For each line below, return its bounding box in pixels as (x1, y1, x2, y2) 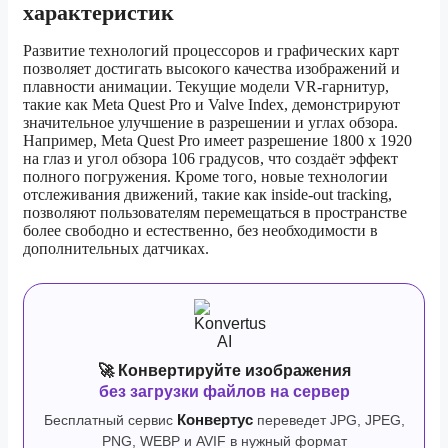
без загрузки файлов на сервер (98, 382, 350, 400)
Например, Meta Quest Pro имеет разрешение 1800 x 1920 (23, 131, 412, 149)
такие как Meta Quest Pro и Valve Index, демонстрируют (23, 95, 400, 113)
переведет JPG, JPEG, (252, 411, 405, 428)
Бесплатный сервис (43, 411, 177, 428)
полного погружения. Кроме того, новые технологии (23, 167, 388, 185)
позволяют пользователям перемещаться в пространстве (23, 203, 407, 221)
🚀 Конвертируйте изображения (97, 361, 351, 379)
